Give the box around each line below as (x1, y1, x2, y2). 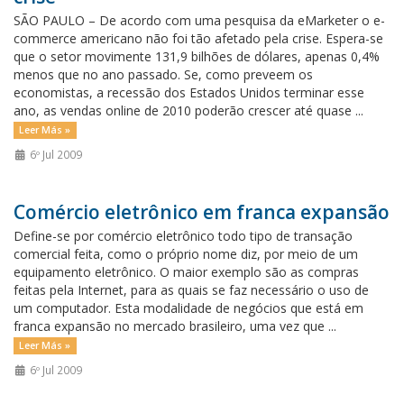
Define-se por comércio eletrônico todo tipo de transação (14, 227, 353, 244)
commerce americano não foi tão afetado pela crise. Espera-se (14, 30, 383, 47)
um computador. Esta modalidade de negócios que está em (14, 299, 363, 317)
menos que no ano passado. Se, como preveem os (14, 66, 313, 83)
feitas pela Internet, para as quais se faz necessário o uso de (14, 281, 369, 298)
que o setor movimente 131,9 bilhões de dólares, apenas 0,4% (14, 48, 380, 65)
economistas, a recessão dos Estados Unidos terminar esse (14, 84, 364, 101)
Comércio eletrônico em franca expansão (14, 199, 390, 225)
